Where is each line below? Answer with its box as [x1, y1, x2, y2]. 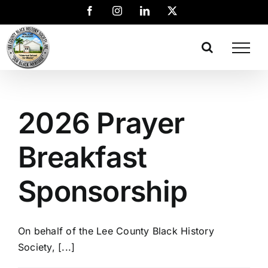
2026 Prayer [18, 105, 185, 141]
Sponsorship [18, 173, 188, 209]
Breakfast [18, 139, 147, 175]
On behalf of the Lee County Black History [18, 225, 214, 237]
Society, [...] [18, 241, 75, 253]
